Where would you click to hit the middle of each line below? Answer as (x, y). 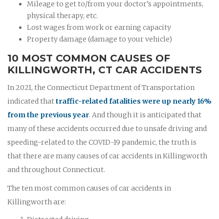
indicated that (32, 101)
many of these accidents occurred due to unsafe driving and (107, 128)
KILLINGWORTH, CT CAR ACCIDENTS (105, 70)
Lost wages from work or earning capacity (99, 27)
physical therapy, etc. (62, 15)
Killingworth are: (37, 202)
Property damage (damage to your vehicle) (99, 39)
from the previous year (48, 115)
